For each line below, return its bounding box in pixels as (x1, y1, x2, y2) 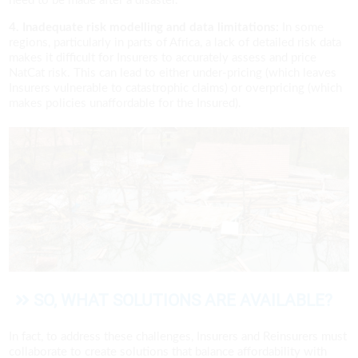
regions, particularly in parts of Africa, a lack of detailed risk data (9, 36, 342, 49)
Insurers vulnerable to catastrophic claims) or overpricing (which (9, 82, 343, 94)
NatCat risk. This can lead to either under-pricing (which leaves (9, 66, 337, 79)
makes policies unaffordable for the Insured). (9, 97, 242, 109)
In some (279, 21, 324, 34)
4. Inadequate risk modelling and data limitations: (9, 21, 280, 34)
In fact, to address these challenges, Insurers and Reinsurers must (9, 331, 348, 344)
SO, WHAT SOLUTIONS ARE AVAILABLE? (34, 291, 333, 311)
